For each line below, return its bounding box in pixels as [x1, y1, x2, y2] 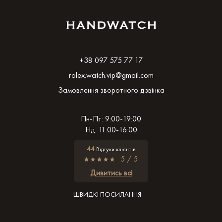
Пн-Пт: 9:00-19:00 [81, 113, 141, 124]
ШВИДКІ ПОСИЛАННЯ [73, 189, 141, 199]
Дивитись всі [90, 167, 132, 178]
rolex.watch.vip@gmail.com [68, 69, 154, 80]
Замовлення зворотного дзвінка [57, 84, 165, 95]
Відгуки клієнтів [94, 145, 136, 153]
